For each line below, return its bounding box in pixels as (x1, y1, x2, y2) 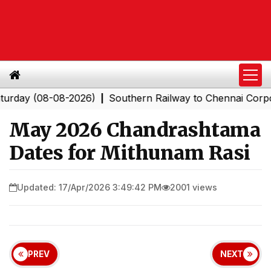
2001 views (170, 181, 217, 192)
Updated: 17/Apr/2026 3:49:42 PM (17, 181, 162, 192)
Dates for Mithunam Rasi (9, 141, 250, 165)
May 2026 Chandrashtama (9, 118, 260, 142)
